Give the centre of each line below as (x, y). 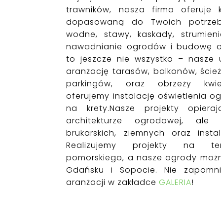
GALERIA (175, 183)
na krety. (88, 109)
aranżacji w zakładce (113, 183)
